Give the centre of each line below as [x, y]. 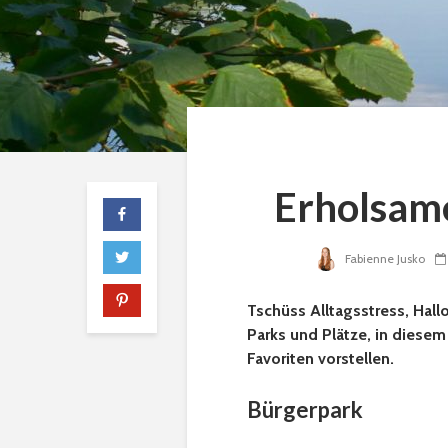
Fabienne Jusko [383, 259]
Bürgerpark [305, 410]
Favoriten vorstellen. [320, 359]
